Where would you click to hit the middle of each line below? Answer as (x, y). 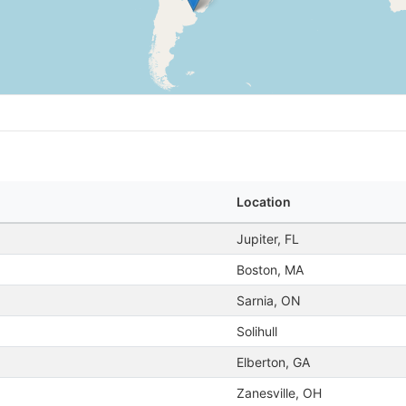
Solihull (257, 331)
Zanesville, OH (279, 393)
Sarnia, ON (269, 300)
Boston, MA (270, 270)
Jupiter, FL (268, 239)
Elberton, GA (273, 362)
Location (264, 202)
